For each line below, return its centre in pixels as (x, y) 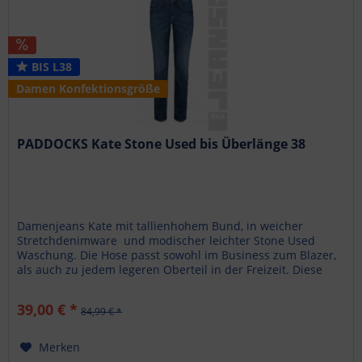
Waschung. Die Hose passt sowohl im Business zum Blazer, (177, 255)
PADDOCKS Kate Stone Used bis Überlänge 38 (162, 143)
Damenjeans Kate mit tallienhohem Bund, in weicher (160, 225)
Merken (60, 347)
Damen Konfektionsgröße (88, 88)
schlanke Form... (61, 284)
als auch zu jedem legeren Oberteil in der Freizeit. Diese (170, 269)
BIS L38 (51, 66)
